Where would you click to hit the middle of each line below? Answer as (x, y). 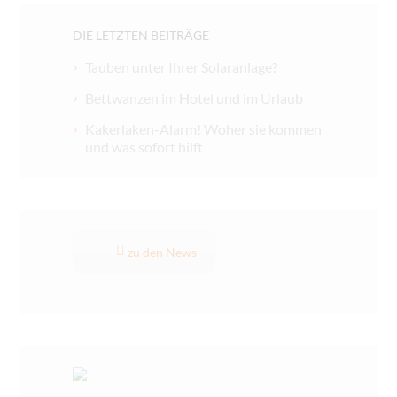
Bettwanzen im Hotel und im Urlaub (195, 98)
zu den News (161, 253)
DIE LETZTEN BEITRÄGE (141, 35)
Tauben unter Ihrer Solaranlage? (182, 66)
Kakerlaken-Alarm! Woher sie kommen (204, 129)
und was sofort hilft (144, 147)
